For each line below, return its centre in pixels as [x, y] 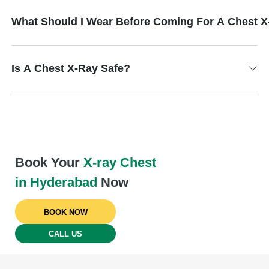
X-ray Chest [120, 162]
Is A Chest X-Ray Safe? [71, 68]
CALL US [66, 234]
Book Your [50, 162]
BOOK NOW [65, 212]
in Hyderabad [56, 182]
